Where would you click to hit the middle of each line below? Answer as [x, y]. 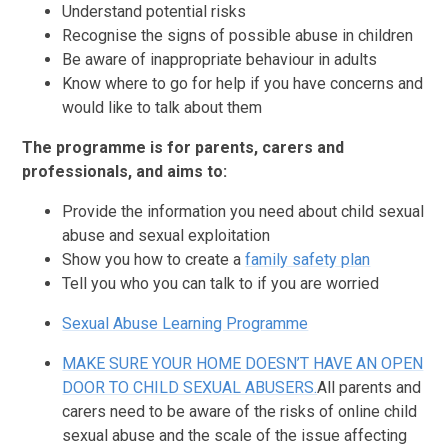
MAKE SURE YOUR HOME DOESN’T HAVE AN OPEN [243, 363]
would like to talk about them [162, 107]
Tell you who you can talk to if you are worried [221, 283]
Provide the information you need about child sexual [243, 211]
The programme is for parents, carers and [183, 147]
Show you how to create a [154, 259]
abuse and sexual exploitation [166, 235]
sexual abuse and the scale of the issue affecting [235, 435]
